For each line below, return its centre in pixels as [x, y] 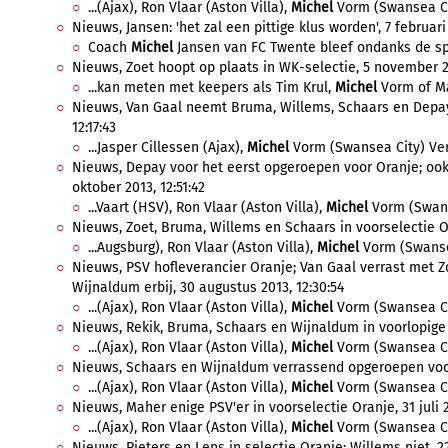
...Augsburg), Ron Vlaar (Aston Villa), [202, 247]
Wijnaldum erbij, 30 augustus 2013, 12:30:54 [208, 287]
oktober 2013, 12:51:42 [138, 187]
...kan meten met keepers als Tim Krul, [211, 87]
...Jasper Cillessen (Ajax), [167, 147]
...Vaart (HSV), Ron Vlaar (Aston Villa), [207, 207]
